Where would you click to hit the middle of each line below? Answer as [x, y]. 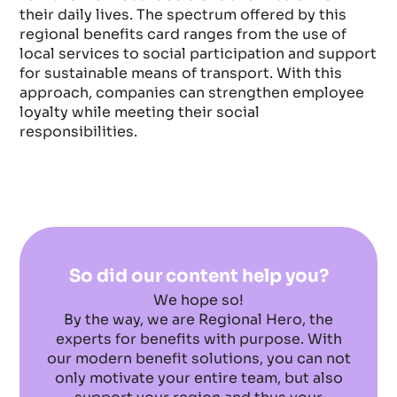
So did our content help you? [198, 276]
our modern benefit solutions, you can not [198, 359]
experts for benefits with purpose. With [198, 339]
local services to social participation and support [198, 54]
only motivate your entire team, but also [198, 378]
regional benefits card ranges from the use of [183, 35]
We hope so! [198, 300]
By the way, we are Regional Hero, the [198, 320]
